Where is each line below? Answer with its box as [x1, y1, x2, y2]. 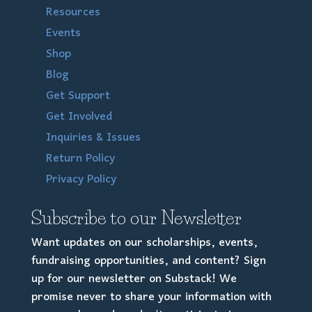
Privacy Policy [45, 166, 116, 192]
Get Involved [45, 104, 112, 130]
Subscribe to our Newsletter [31, 206, 242, 229]
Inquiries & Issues [45, 125, 141, 150]
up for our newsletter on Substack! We [31, 266, 237, 292]
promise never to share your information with [31, 284, 272, 310]
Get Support [45, 83, 110, 109]
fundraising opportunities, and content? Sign [31, 248, 266, 274]
